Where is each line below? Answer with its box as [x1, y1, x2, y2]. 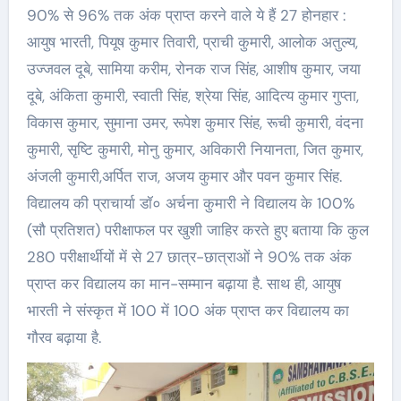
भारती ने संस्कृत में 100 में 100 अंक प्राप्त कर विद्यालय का [26, 300, 349, 320]
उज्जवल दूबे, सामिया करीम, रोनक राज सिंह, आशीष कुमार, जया [26, 58, 361, 79]
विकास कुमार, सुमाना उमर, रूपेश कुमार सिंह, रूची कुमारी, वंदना [26, 112, 363, 132]
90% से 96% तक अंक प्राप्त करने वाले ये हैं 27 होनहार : [26, 4, 346, 25]
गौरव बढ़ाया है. [26, 327, 101, 347]
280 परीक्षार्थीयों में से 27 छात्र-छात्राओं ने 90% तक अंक [26, 246, 352, 267]
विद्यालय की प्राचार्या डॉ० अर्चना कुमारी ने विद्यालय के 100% [26, 192, 354, 213]
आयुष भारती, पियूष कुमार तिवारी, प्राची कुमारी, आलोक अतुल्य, [26, 31, 358, 52]
